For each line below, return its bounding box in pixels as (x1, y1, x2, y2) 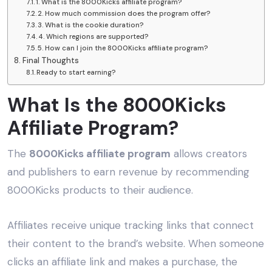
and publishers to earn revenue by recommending (7, 165, 250, 179)
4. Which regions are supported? (38, 32, 149, 42)
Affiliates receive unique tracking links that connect (7, 219, 254, 233)
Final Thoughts (22, 55, 79, 66)
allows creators (171, 147, 247, 161)
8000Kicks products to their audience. (7, 183, 193, 197)
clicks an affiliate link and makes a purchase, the (7, 255, 237, 269)
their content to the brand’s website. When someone (7, 237, 264, 251)
